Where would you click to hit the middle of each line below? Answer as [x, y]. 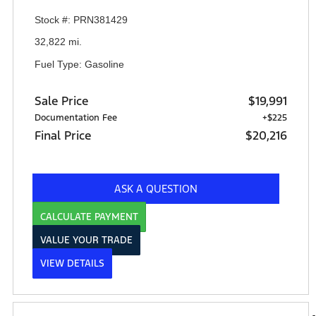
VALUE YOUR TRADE [86, 241]
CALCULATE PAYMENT [89, 217]
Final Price [63, 136]
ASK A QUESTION [156, 189]
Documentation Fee [76, 118]
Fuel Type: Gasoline [79, 64]
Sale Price [61, 101]
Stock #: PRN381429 [81, 20]
